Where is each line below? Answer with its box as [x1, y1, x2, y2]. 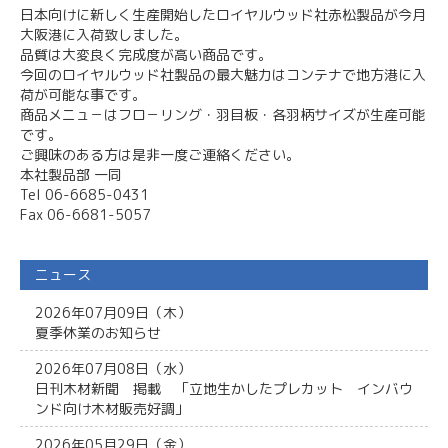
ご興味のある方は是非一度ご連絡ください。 [20, 145, 300, 165]
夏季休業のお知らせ [35, 323, 161, 343]
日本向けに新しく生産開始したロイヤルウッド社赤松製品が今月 [20, 5, 426, 25]
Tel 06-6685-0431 [20, 185, 149, 205]
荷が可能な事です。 [20, 85, 146, 105]
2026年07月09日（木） [35, 303, 205, 323]
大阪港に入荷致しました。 [20, 25, 188, 45]
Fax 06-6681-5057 [20, 205, 151, 225]
